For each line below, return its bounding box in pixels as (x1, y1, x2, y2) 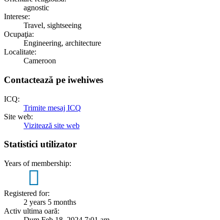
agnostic (24, 3, 49, 12)
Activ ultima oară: (4, 206, 59, 215)
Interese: (4, 12, 30, 21)
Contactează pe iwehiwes (4, 75, 103, 85)
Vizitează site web (24, 121, 80, 130)
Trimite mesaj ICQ (24, 103, 81, 112)
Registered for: (4, 189, 50, 197)
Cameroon (24, 56, 56, 65)
